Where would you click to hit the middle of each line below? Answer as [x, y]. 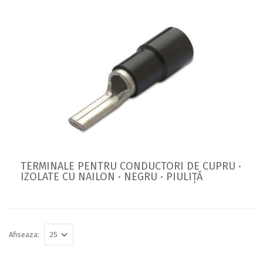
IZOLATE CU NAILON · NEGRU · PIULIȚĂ [112, 176]
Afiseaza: [24, 234]
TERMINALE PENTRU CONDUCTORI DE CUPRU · [131, 166]
